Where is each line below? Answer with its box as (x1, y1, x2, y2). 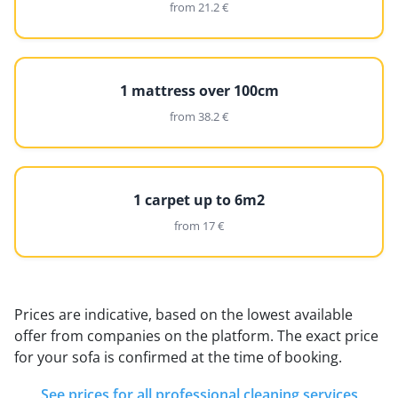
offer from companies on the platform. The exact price (14, 326, 378, 346)
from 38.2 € (170, 108, 228, 124)
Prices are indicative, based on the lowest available (14, 305, 353, 324)
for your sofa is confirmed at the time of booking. (14, 347, 342, 367)
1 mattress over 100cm (119, 81, 279, 100)
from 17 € (174, 218, 224, 234)
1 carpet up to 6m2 (133, 190, 265, 210)
